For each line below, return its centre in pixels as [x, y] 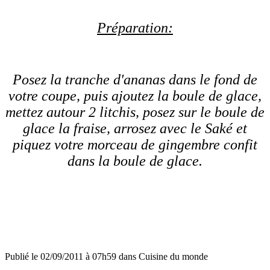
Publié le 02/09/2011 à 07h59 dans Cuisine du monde [106, 257]
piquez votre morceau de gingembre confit [135, 145]
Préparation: [135, 28]
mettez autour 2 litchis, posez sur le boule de [135, 112]
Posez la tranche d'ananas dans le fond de [135, 80]
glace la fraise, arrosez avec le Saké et [135, 129]
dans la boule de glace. [135, 161]
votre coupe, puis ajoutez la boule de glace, [135, 96]
